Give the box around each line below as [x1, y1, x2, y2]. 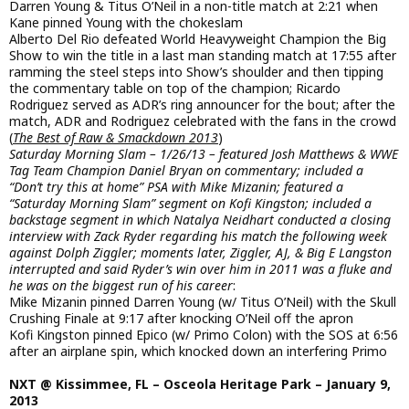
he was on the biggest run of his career [9, 276, 233, 294]
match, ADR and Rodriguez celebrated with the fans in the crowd [9, 111, 396, 130]
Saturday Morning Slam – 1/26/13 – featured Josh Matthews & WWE [9, 144, 398, 163]
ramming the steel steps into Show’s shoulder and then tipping [9, 62, 383, 80]
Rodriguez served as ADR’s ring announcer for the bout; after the [9, 95, 395, 113]
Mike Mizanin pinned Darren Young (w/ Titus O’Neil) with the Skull [9, 292, 396, 310]
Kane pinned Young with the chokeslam [9, 13, 243, 31]
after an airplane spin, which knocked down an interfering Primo [9, 341, 387, 360]
